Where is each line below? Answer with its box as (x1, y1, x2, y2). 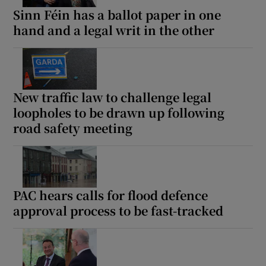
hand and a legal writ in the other (13, 21, 215, 39)
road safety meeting (13, 119, 133, 137)
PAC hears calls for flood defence (13, 186, 208, 204)
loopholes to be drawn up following (13, 103, 225, 121)
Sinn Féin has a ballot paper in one (13, 5, 221, 23)
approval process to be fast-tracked (13, 201, 224, 219)
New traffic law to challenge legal (13, 88, 212, 106)
